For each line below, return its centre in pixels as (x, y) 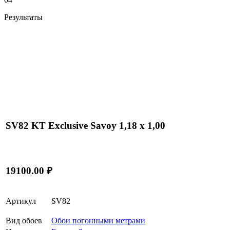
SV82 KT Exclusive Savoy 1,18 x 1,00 (85, 126)
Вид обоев (24, 220)
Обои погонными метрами (98, 220)
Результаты (23, 17)
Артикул (21, 201)
